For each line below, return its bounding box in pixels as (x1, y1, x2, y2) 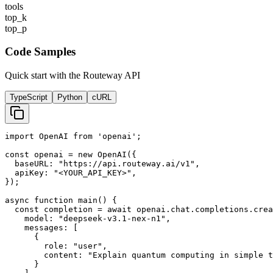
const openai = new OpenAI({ (5, 150, 136, 160)
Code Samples (5, 45, 76, 58)
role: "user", (5, 241, 107, 251)
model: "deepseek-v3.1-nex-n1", (5, 214, 171, 224)
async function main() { (5, 196, 117, 205)
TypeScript (10, 93, 48, 102)
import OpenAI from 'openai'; (5, 132, 141, 141)
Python (57, 93, 82, 102)
